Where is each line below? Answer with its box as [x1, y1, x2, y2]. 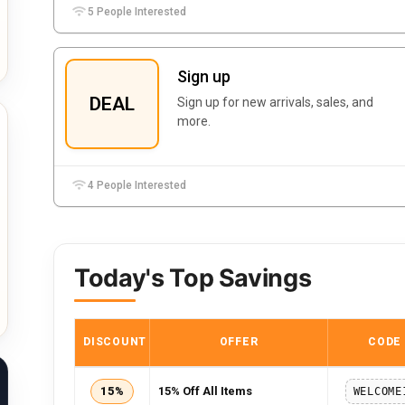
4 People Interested [85, 179, 187, 192]
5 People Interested [85, 5, 187, 18]
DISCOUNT [83, 335, 146, 348]
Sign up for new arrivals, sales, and [177, 95, 373, 109]
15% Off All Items [158, 384, 252, 398]
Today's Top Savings [74, 263, 312, 293]
